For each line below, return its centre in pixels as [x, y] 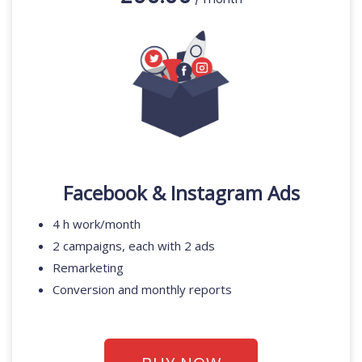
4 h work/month [97, 224]
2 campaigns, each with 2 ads [134, 246]
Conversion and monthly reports [142, 290]
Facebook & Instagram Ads [181, 193]
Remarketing [88, 268]
